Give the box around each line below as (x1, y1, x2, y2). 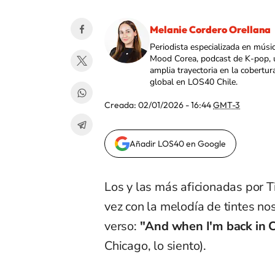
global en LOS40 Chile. (150, 76, 238, 88)
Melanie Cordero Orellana (150, 23, 271, 36)
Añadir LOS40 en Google (130, 138, 226, 150)
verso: (104, 218, 140, 235)
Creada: (104, 99, 138, 111)
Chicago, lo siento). (104, 238, 207, 255)
